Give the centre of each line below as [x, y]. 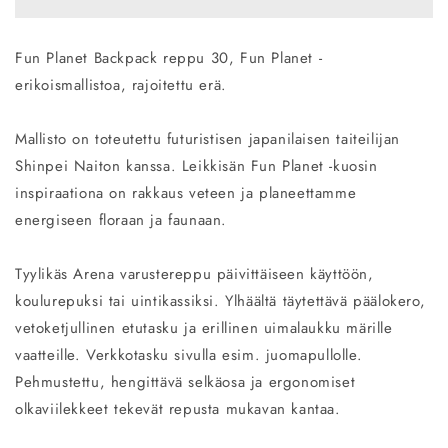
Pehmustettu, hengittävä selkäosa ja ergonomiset [185, 382]
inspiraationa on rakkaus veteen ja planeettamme [186, 193]
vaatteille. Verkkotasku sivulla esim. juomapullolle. [189, 355]
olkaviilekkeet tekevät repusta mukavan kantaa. [183, 409]
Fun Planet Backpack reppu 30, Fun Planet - [169, 58]
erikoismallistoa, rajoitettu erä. [124, 85]
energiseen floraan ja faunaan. [124, 220]
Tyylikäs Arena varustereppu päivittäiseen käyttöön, [194, 274]
